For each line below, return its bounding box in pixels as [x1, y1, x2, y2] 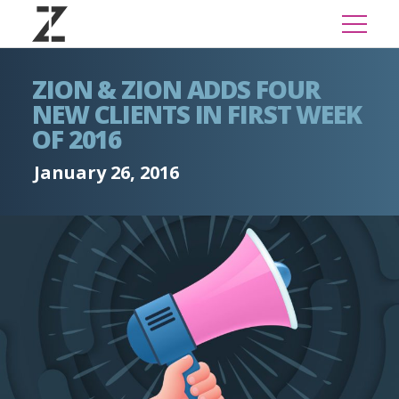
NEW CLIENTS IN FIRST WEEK [32, 97, 362, 131]
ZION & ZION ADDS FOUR [32, 72, 321, 106]
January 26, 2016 [34, 160, 179, 184]
